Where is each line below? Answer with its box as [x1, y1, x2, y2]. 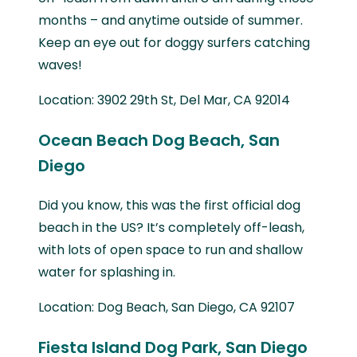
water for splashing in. [38, 262, 175, 281]
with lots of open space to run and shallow [38, 240, 303, 259]
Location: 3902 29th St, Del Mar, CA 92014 [38, 90, 290, 109]
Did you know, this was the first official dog [38, 195, 300, 214]
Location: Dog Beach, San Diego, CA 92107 [38, 297, 295, 316]
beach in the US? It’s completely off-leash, [38, 218, 304, 237]
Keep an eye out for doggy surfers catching [38, 33, 310, 52]
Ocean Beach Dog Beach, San [38, 128, 280, 151]
